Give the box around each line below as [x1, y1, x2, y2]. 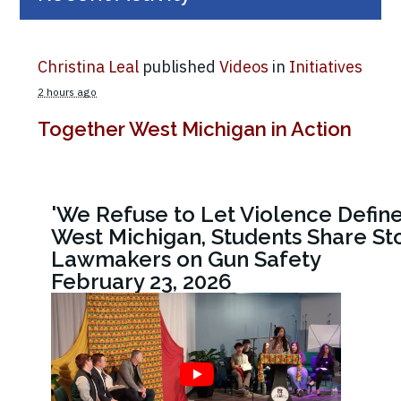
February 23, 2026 [51, 269, 232, 295]
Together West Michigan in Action [38, 117, 352, 141]
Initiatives [289, 56, 363, 78]
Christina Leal [38, 56, 139, 78]
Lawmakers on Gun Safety [51, 246, 321, 273]
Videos [219, 56, 269, 78]
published [139, 56, 219, 78]
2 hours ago [38, 85, 97, 99]
